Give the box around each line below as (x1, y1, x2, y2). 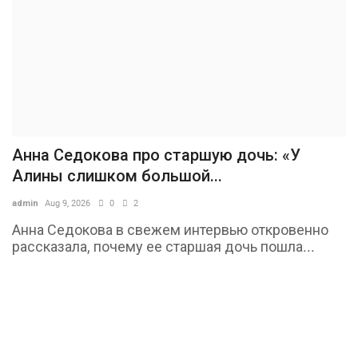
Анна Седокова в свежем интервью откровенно (12, 221, 328, 239)
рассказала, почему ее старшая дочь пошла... (12, 238, 315, 256)
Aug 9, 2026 (45, 198, 90, 209)
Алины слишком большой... (12, 166, 222, 186)
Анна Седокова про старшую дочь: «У (12, 145, 300, 165)
